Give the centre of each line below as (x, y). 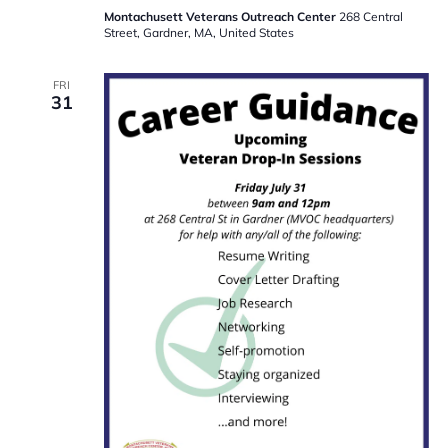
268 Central (370, 17)
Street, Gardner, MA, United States (198, 33)
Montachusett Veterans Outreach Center (221, 17)
